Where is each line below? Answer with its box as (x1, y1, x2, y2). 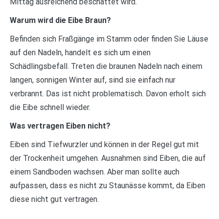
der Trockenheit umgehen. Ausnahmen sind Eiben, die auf (10, 153, 206, 163)
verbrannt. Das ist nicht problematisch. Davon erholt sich (10, 88, 206, 98)
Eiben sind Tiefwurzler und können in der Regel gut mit (10, 139, 199, 149)
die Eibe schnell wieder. (10, 102, 90, 112)
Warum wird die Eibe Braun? (10, 15, 111, 25)
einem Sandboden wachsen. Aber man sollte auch (10, 167, 179, 176)
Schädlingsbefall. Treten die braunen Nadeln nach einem (10, 61, 202, 71)
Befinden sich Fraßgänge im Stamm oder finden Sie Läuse (10, 34, 208, 44)
